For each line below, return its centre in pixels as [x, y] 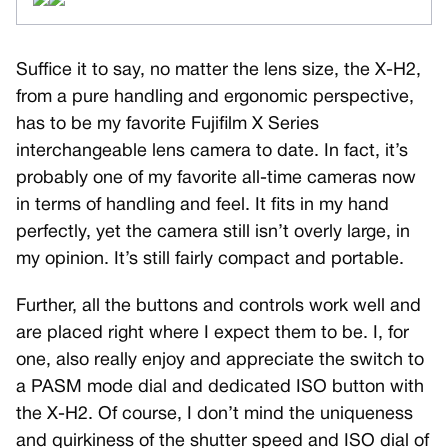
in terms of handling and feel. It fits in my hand [202, 206]
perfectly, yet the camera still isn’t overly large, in [213, 233]
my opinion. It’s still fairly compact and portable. [210, 260]
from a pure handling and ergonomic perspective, [215, 98]
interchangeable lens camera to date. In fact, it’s [212, 152]
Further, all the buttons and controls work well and [218, 307]
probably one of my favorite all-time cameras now [216, 179]
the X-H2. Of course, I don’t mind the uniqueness [214, 415]
